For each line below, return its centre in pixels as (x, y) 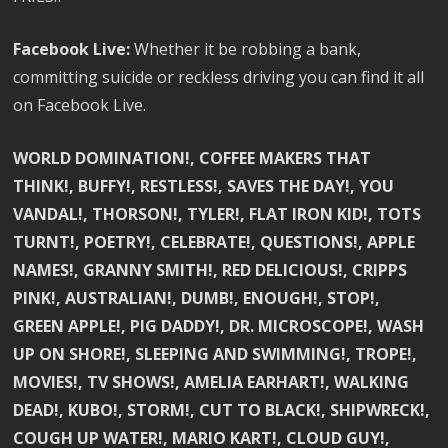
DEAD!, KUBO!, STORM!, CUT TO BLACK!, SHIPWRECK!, (222, 410)
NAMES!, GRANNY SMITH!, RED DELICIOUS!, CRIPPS (210, 270)
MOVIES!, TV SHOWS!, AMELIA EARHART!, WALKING (211, 382)
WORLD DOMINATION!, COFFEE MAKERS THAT (192, 158)
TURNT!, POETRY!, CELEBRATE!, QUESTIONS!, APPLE (214, 242)
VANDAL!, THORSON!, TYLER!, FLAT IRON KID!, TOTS (217, 214)
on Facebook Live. (80, 105)
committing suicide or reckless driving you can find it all (219, 77)
